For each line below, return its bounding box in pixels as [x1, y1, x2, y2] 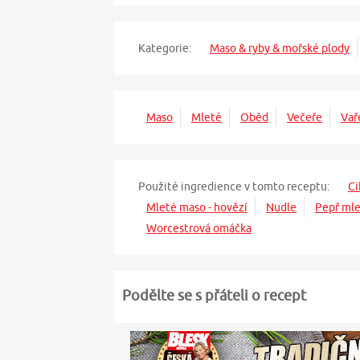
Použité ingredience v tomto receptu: [138, 180, 329, 194]
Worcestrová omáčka [146, 222, 252, 235]
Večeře [287, 111, 322, 125]
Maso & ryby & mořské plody [210, 42, 350, 55]
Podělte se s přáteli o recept [122, 287, 306, 305]
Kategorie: [138, 42, 191, 55]
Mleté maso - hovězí [146, 201, 247, 215]
